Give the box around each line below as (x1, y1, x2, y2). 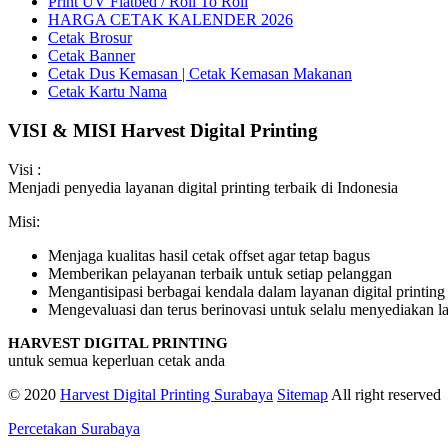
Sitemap (277, 385, 328, 403)
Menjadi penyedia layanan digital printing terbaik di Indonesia (8, 178, 398, 196)
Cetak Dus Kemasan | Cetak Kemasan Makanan (48, 65, 352, 83)
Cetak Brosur (48, 29, 132, 47)
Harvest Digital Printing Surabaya (60, 385, 273, 403)
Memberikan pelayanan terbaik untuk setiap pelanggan (48, 264, 392, 282)
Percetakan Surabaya (8, 419, 140, 437)
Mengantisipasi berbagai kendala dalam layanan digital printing (48, 282, 445, 300)
